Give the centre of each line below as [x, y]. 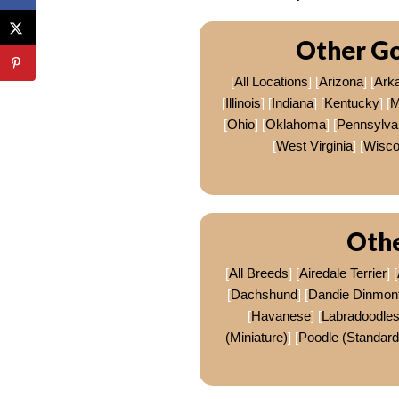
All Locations [271, 82]
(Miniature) [256, 337]
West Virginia [314, 146]
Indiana [292, 103]
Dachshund [264, 294]
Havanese [281, 315]
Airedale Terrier [343, 273]
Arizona [341, 82]
